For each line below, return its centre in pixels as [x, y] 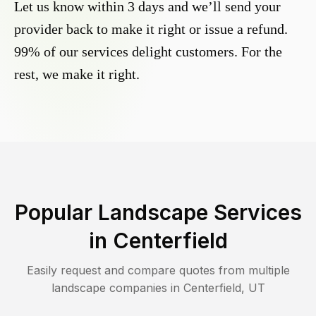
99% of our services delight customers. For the [148, 52]
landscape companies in [117, 288]
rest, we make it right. [77, 74]
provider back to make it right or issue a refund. [151, 29]
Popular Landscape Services [158, 213]
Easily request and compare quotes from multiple [158, 271]
